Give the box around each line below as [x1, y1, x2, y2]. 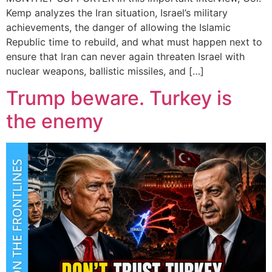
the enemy [6, 109, 103, 134]
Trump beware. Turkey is [6, 86, 232, 110]
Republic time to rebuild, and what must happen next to [6, 35, 262, 48]
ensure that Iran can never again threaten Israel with [6, 50, 245, 63]
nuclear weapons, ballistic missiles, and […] [6, 64, 204, 77]
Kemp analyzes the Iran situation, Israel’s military [6, 6, 228, 19]
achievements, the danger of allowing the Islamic [6, 21, 231, 33]
